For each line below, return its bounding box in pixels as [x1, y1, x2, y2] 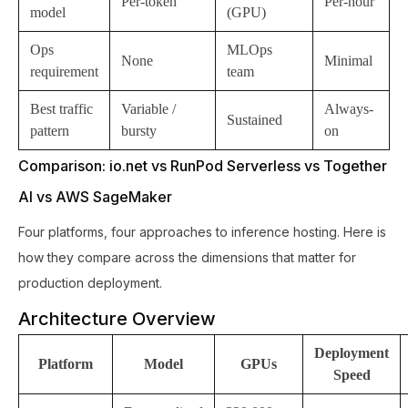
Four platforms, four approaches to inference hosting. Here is [18, 223, 386, 240]
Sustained [227, 111, 282, 127]
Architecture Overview [18, 307, 216, 330]
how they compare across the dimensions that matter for [18, 249, 356, 265]
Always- [324, 100, 373, 117]
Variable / [121, 100, 176, 117]
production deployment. [18, 274, 162, 291]
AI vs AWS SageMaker [18, 187, 172, 206]
